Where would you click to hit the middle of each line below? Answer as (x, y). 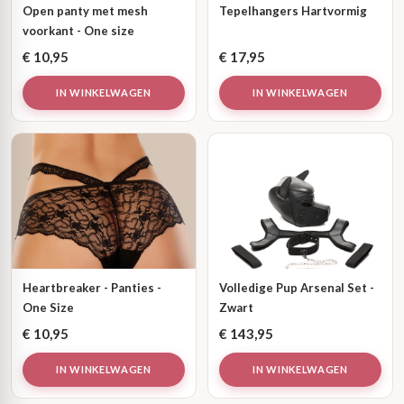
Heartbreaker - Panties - (92, 288)
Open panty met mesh (85, 11)
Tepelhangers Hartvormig (293, 11)
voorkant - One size (78, 31)
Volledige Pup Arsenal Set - (297, 288)
